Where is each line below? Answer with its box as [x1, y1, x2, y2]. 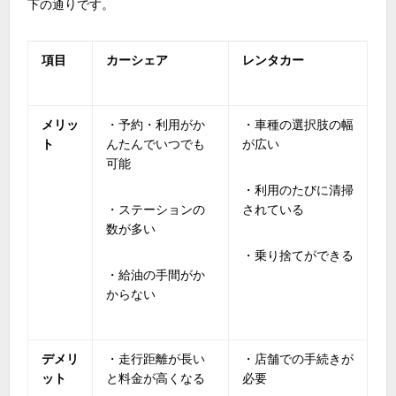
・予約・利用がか [106, 117, 206, 132]
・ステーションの [106, 202, 206, 217]
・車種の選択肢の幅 [242, 117, 354, 132]
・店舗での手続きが [242, 351, 354, 366]
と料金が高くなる [106, 370, 206, 385]
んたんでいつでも [106, 136, 206, 151]
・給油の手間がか [106, 267, 206, 282]
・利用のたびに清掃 [242, 182, 354, 197]
